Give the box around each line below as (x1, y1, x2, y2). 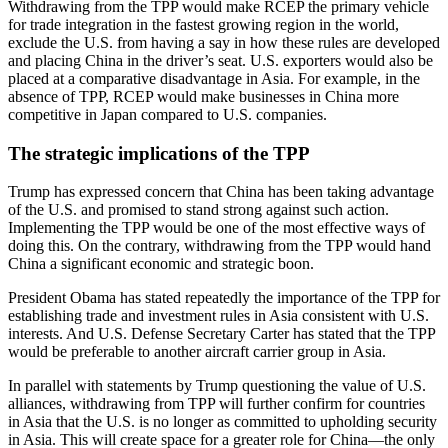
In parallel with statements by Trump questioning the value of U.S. (8, 377, 426, 395)
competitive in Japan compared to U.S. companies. (8, 105, 327, 123)
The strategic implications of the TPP (8, 142, 310, 164)
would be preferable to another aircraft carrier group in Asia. (8, 343, 386, 361)
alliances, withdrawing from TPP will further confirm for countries (8, 395, 425, 413)
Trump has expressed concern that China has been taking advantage (8, 183, 434, 201)
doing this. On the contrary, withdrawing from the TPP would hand (8, 237, 431, 255)
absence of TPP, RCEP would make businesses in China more (8, 87, 399, 105)
